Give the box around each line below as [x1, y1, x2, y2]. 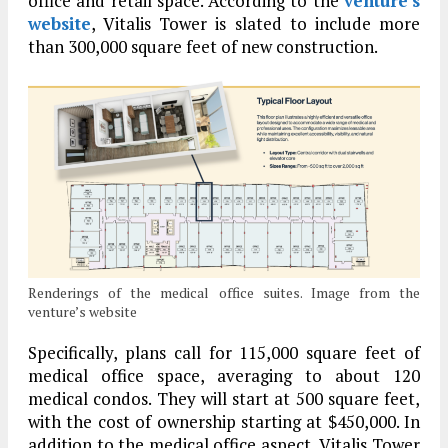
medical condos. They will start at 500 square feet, [28, 387, 420, 411]
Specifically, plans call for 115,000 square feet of [28, 341, 420, 365]
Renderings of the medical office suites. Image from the [28, 283, 420, 303]
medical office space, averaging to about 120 [28, 364, 420, 388]
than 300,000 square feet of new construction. [28, 35, 378, 59]
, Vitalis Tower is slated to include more [91, 12, 420, 36]
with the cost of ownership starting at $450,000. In [28, 410, 420, 434]
